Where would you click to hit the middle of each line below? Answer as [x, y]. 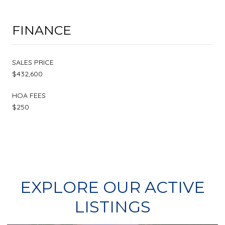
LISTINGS [113, 206]
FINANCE [42, 30]
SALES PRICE [33, 62]
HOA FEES [29, 95]
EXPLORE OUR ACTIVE [113, 187]
